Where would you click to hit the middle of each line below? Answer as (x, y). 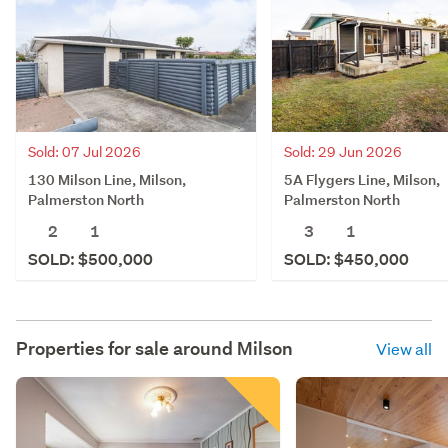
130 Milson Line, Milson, (107, 179)
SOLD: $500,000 (90, 259)
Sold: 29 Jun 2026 (343, 151)
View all (404, 348)
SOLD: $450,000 (346, 259)
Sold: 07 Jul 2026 (84, 151)
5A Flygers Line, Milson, (362, 179)
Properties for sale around (126, 348)
